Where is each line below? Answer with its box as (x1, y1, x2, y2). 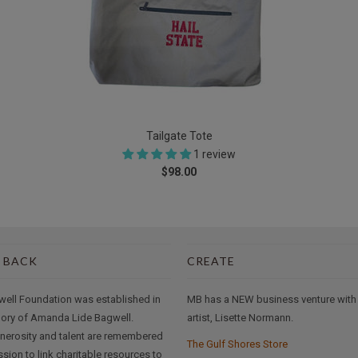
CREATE (187, 254, 235, 268)
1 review (193, 148, 236, 161)
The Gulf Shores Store (187, 338, 288, 351)
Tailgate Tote (145, 129, 213, 143)
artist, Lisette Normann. (187, 312, 293, 324)
